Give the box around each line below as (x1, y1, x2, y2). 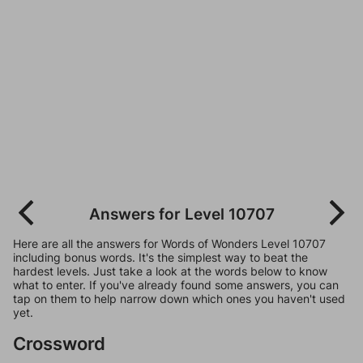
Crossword (13, 332, 105, 354)
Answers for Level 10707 (88, 204, 275, 224)
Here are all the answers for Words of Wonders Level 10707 (13, 237, 326, 250)
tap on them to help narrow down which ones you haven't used (13, 292, 345, 305)
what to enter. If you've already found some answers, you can (13, 278, 339, 292)
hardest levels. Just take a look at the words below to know (13, 264, 327, 278)
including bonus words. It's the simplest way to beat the (13, 250, 308, 264)
